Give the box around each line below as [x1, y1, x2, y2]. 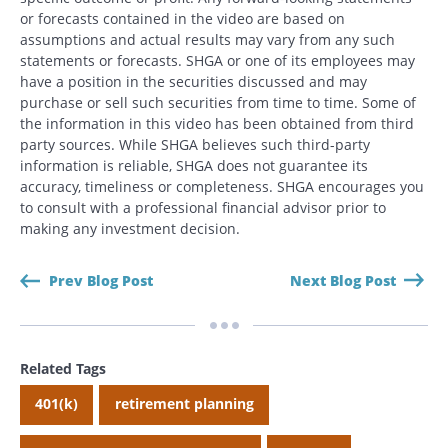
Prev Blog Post [49, 270, 153, 290]
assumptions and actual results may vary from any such [20, 29, 395, 49]
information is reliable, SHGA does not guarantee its [20, 155, 368, 175]
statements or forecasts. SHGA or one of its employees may [20, 50, 415, 70]
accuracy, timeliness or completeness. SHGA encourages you [20, 176, 424, 196]
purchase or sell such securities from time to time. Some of [20, 92, 416, 112]
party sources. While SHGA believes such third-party [20, 134, 370, 154]
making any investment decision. [20, 218, 240, 238]
